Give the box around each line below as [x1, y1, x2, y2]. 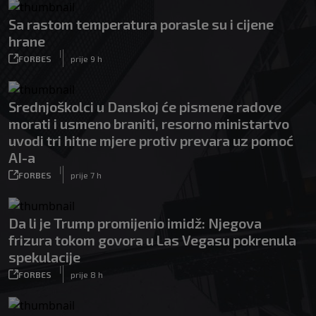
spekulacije [8, 248, 80, 265]
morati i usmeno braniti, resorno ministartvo [8, 115, 289, 132]
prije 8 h [71, 269, 103, 279]
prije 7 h [71, 169, 102, 180]
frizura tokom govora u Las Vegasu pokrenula [8, 231, 296, 248]
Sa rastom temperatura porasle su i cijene [8, 16, 274, 32]
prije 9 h [71, 53, 102, 63]
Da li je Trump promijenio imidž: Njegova [8, 214, 262, 231]
